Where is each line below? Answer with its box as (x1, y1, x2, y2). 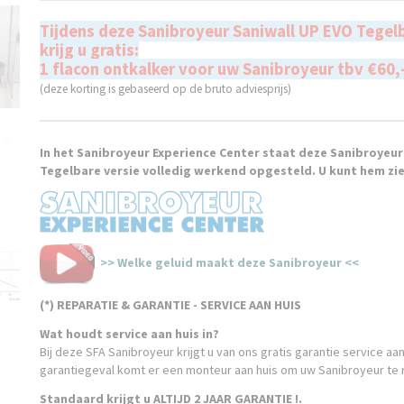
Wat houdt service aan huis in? (40, 326, 219, 342)
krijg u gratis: (40, 40, 139, 60)
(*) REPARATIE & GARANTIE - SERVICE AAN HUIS (40, 297, 301, 313)
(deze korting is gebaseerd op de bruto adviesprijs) (40, 81, 291, 96)
